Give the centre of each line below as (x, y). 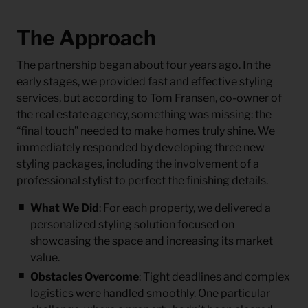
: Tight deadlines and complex (214, 276)
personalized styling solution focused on (132, 224)
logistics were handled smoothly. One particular (150, 293)
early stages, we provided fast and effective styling (145, 81)
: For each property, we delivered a (185, 208)
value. (45, 257)
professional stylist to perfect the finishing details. (142, 180)
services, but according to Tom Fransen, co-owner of (149, 98)
